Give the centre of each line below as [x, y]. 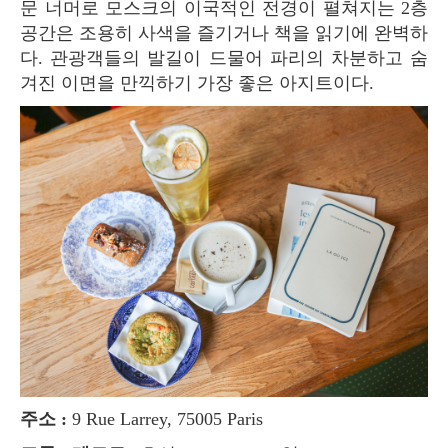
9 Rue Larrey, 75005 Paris [165, 419]
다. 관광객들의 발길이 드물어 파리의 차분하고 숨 [224, 57]
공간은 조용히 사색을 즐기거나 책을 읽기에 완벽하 [224, 32]
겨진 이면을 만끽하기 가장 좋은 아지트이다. [197, 82]
